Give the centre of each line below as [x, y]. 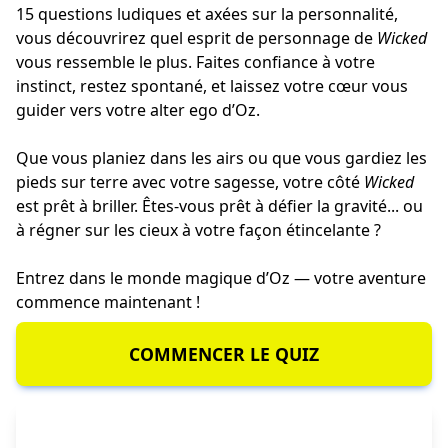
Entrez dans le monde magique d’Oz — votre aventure [221, 278]
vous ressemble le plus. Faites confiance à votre [195, 62]
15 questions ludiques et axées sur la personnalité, [207, 14]
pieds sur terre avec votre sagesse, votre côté [190, 182]
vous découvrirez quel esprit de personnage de [196, 38]
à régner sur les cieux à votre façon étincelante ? [198, 230]
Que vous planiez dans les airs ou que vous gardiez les [221, 158]
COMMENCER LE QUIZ [224, 354]
